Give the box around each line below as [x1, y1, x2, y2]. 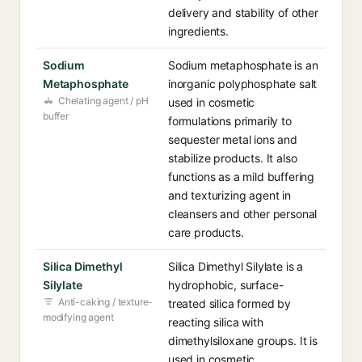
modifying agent [43, 311, 114, 323]
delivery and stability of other [168, 6, 318, 19]
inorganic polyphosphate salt [168, 77, 318, 90]
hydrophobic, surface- [168, 278, 284, 292]
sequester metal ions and [168, 133, 297, 146]
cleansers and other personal [168, 207, 318, 221]
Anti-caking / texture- [58, 296, 154, 308]
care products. [168, 225, 244, 239]
